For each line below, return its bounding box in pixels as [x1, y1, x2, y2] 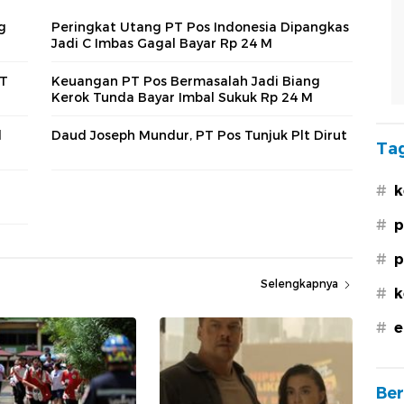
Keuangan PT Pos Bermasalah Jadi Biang [51, 72, 320, 89]
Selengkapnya [261, 277, 342, 291]
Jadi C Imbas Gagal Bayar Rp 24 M [51, 34, 272, 51]
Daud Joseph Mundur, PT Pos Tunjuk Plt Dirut [51, 126, 347, 143]
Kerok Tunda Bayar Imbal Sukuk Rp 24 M [51, 88, 313, 106]
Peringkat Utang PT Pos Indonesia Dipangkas [51, 18, 349, 35]
